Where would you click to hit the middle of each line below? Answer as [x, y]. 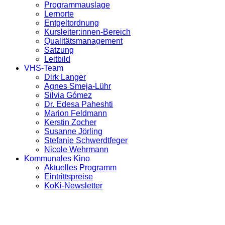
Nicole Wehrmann [76, 149]
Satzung [59, 50]
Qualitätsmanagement [83, 41]
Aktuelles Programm [80, 167]
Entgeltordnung [72, 23]
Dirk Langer [65, 77]
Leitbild [57, 59]
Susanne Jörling [73, 131]
